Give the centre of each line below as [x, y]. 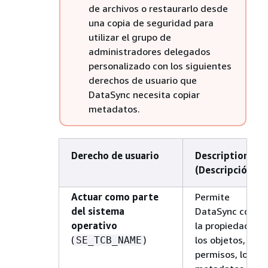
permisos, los [223, 254]
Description [222, 155]
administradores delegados [149, 51]
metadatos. [114, 109]
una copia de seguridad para [151, 22]
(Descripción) [225, 170]
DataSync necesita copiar [144, 94]
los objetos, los [227, 240]
